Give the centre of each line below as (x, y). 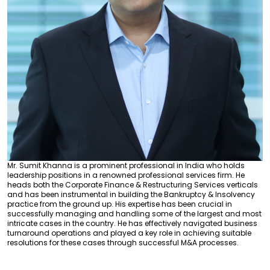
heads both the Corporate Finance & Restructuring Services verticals (133, 184)
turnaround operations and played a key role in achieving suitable (129, 233)
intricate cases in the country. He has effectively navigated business (132, 223)
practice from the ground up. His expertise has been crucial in (120, 204)
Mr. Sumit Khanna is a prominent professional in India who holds (126, 165)
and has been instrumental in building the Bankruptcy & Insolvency (131, 194)
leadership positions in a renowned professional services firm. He (126, 175)
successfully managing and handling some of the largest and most (134, 213)
